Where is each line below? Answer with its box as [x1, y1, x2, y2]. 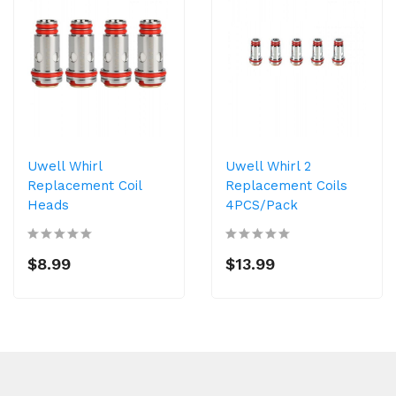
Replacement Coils [225, 178, 347, 194]
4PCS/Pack [225, 197, 298, 213]
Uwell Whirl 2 [225, 158, 311, 174]
